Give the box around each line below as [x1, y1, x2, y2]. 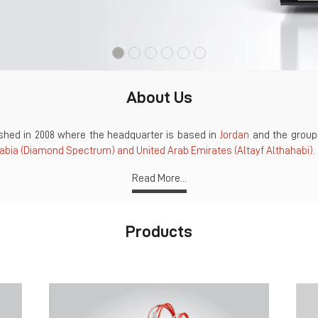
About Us [126, 88, 192, 106]
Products [126, 222, 192, 240]
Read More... [131, 172, 187, 184]
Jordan [219, 129, 250, 141]
